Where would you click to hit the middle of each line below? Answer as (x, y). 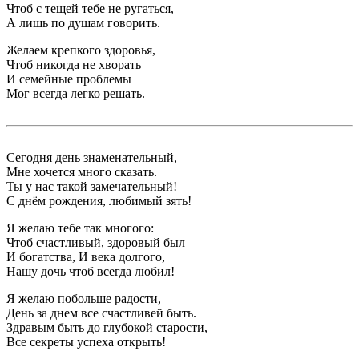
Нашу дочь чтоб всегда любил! (91, 272)
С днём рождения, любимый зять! (99, 201)
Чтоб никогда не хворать (74, 65)
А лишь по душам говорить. (83, 23)
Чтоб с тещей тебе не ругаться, (90, 9)
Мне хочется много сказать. (82, 172)
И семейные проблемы (69, 79)
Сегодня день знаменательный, (92, 158)
